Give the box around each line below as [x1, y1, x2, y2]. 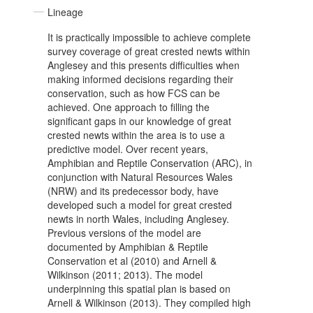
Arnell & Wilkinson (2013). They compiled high [48, 296, 251, 310]
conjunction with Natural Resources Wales [48, 170, 233, 184]
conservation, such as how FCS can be [48, 86, 220, 101]
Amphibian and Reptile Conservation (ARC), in [48, 156, 252, 170]
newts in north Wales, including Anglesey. [48, 212, 229, 226]
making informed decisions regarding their [48, 72, 233, 87]
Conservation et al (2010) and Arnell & [48, 254, 217, 268]
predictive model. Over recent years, [48, 142, 208, 156]
